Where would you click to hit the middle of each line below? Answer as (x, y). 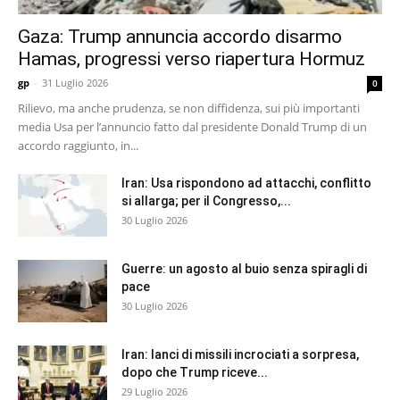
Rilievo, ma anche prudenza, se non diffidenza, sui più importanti (189, 108)
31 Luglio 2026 (75, 82)
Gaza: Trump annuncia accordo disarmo (180, 36)
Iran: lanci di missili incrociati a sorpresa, (240, 354)
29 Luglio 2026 (154, 391)
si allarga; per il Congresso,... (206, 200)
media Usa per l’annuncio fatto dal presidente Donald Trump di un (192, 126)
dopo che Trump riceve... (195, 372)
